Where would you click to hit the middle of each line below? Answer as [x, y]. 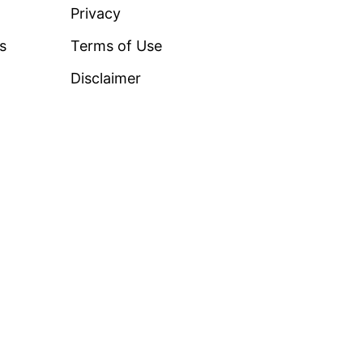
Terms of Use [116, 46]
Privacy [95, 13]
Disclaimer [105, 78]
